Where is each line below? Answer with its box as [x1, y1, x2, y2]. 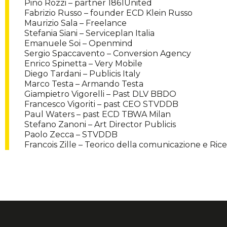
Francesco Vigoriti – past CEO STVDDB [24, 99, 178, 109]
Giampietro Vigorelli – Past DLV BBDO [24, 89, 176, 99]
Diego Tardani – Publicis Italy [24, 69, 140, 79]
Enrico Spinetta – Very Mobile [24, 59, 142, 69]
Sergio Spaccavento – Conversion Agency [24, 49, 191, 59]
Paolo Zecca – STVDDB [24, 130, 118, 140]
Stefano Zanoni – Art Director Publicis [24, 120, 176, 130]
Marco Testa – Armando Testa [24, 79, 143, 89]
